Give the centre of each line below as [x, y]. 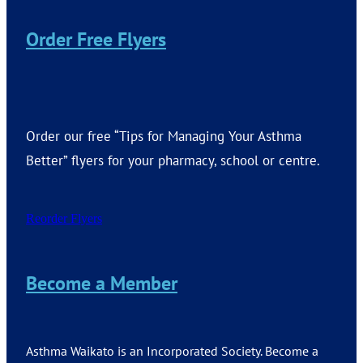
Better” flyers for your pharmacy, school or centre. [175, 160]
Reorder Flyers [64, 218]
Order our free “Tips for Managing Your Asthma [164, 135]
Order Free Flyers [96, 39]
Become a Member [102, 283]
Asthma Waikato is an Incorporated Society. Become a [172, 350]
